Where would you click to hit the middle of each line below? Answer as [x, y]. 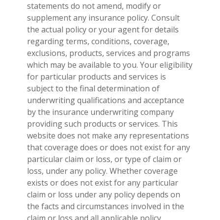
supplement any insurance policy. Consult [103, 17]
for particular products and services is [96, 76]
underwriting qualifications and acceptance [105, 100]
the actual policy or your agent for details [103, 29]
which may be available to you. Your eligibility [110, 65]
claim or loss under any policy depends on [103, 194]
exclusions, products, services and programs [108, 53]
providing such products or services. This [102, 124]
